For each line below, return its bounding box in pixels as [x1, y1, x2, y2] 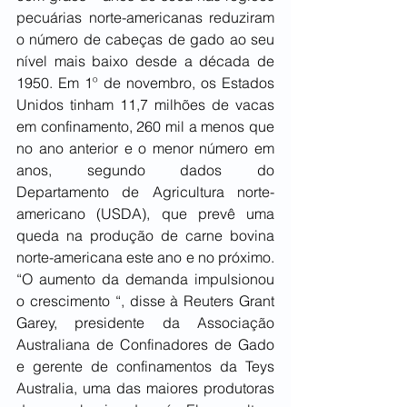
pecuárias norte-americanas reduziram [16, 8, 274, 27]
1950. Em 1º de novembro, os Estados [16, 74, 274, 93]
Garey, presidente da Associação [16, 313, 274, 333]
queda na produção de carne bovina [16, 226, 274, 245]
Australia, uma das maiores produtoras [16, 379, 274, 398]
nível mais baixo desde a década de [16, 52, 274, 71]
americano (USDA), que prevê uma [16, 204, 274, 223]
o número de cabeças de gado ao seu [16, 30, 274, 49]
